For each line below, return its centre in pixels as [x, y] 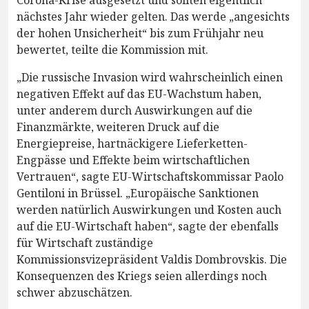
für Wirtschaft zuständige [85, 242]
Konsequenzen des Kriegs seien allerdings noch [142, 276]
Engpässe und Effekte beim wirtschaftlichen [133, 160]
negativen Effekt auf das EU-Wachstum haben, [139, 93]
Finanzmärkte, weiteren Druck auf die [118, 127]
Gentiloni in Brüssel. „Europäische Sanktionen [138, 193]
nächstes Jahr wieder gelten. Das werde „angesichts [153, 16]
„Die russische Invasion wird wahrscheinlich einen [150, 77]
